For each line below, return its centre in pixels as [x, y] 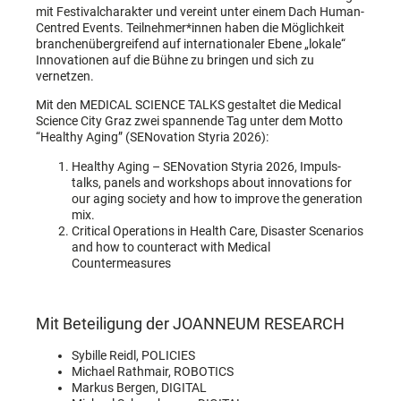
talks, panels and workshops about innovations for [212, 182]
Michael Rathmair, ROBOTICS [153, 371]
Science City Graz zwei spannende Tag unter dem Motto [189, 121]
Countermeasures [121, 263]
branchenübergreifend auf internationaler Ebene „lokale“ [191, 43]
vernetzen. [65, 76]
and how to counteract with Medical [171, 247]
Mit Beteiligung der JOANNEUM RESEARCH [190, 323]
